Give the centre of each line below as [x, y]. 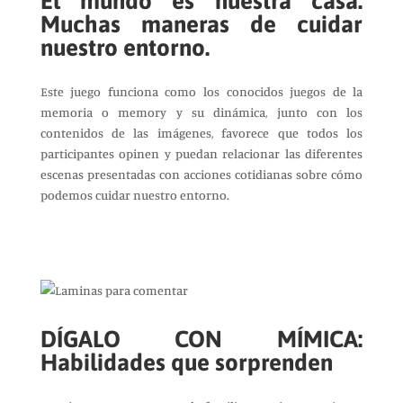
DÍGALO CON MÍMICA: [201, 339]
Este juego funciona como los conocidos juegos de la [201, 91]
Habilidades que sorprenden [186, 363]
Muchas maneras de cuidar [201, 24]
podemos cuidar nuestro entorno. [134, 195]
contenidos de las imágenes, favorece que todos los [201, 133]
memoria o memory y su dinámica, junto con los [201, 112]
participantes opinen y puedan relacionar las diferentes [201, 153]
